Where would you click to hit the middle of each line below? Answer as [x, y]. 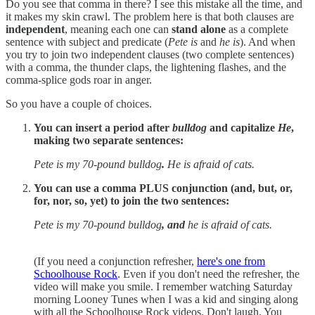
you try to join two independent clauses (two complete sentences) [150, 54]
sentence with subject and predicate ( [87, 41]
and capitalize [242, 127]
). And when [268, 41]
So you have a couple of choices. [79, 103]
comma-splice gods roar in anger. [79, 79]
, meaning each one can [118, 29]
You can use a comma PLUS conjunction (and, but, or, [163, 188]
